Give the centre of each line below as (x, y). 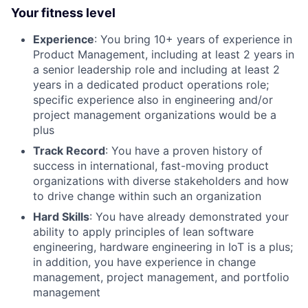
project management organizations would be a (155, 114)
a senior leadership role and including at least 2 (156, 69)
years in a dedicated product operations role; (151, 84)
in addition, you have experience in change (144, 262)
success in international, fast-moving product (151, 165)
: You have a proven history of (184, 150)
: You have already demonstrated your (189, 216)
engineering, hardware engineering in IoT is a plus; (163, 246)
